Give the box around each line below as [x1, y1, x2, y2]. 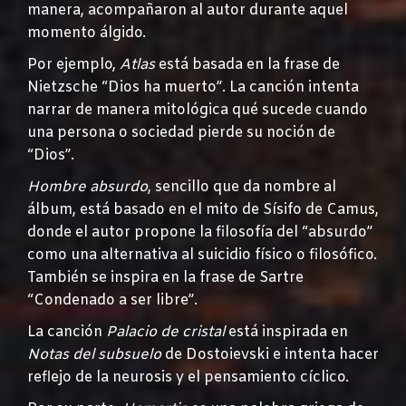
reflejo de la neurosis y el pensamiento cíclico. [27, 367, 349, 387]
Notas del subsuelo [27, 344, 161, 364]
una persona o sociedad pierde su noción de [27, 122, 335, 142]
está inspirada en [225, 322, 348, 342]
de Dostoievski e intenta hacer [161, 344, 379, 364]
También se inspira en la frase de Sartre [27, 267, 304, 287]
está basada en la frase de [155, 54, 340, 74]
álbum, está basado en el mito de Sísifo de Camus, [27, 199, 379, 219]
